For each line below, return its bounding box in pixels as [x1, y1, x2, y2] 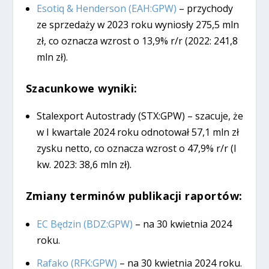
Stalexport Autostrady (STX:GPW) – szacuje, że [36, 109, 243, 123]
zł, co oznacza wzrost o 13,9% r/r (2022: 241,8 [36, 34, 238, 47]
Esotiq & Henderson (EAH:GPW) [36, 1, 177, 15]
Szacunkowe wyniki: [25, 81, 138, 96]
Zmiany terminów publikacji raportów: [25, 189, 243, 204]
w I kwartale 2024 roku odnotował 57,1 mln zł [36, 125, 239, 139]
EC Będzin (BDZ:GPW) [36, 217, 133, 231]
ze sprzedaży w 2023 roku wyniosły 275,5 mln [36, 17, 239, 31]
